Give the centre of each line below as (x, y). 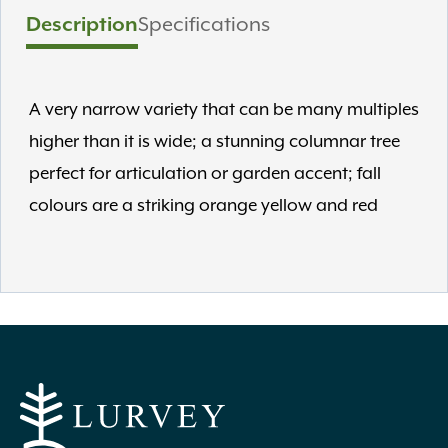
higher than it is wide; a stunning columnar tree (214, 142)
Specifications (204, 25)
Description (82, 25)
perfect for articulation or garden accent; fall (205, 174)
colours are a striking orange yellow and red (203, 206)
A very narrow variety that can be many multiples (224, 110)
